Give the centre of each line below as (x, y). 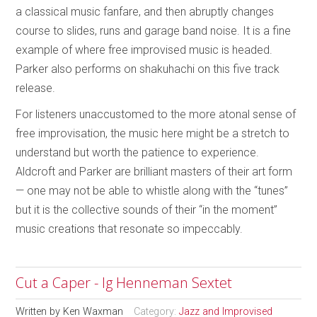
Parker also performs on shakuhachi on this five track (148, 69)
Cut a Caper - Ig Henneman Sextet (124, 283)
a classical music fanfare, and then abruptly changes (145, 12)
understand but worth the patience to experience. (138, 153)
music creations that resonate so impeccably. (129, 229)
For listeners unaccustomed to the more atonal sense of (156, 115)
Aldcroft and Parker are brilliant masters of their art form (156, 172)
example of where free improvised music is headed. (144, 50)
